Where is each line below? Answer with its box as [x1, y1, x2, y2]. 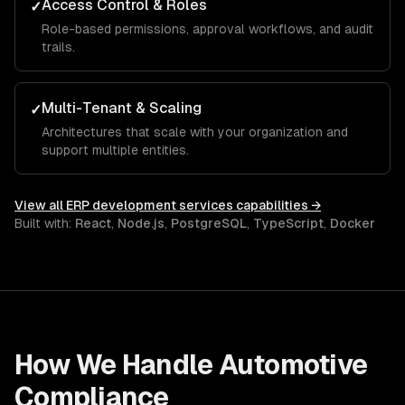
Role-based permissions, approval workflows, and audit [42, 22, 373, 36]
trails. [42, 40, 75, 54]
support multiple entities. [42, 143, 189, 157]
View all [14, 198, 66, 212]
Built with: [14, 216, 75, 231]
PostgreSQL [171, 216, 247, 231]
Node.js [118, 216, 165, 231]
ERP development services [66, 198, 233, 212]
